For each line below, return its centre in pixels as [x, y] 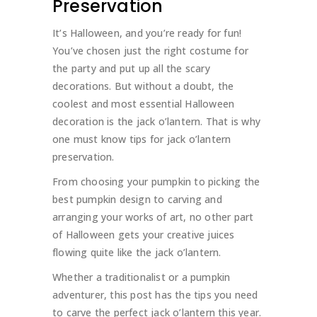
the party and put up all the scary [131, 69]
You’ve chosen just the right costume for [150, 51]
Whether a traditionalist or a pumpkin [142, 277]
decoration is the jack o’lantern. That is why [156, 122]
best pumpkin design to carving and [137, 200]
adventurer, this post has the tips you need [155, 295]
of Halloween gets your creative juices [144, 235]
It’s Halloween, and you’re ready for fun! [147, 33]
